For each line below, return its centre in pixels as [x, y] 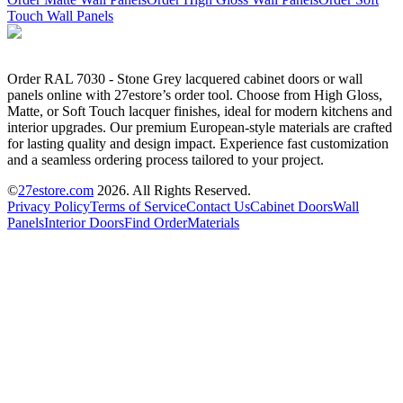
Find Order [156, 222]
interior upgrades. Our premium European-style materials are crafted [200, 127]
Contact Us [218, 206]
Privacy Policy [49, 206]
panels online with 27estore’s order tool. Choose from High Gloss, [195, 94]
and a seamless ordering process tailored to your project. [166, 159]
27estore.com [56, 190]
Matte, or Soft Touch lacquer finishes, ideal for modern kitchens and [200, 111]
